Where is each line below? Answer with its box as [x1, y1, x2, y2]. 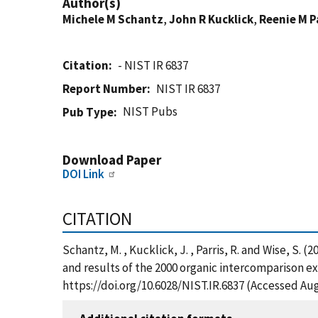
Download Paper [62, 151, 161, 168]
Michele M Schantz [62, 11, 163, 27]
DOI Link [62, 166, 104, 182]
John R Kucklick [169, 11, 253, 27]
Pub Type [62, 104, 114, 120]
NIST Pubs [123, 104, 178, 119]
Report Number [62, 81, 147, 97]
